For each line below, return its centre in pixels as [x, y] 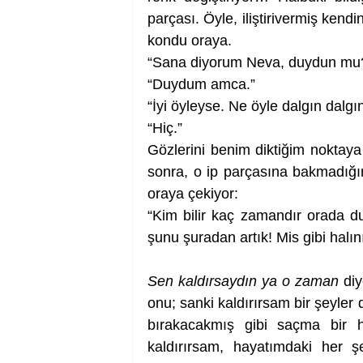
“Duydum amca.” [201, 84]
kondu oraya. [190, 41]
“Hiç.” [165, 128]
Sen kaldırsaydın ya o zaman [246, 281]
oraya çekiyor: [193, 194]
